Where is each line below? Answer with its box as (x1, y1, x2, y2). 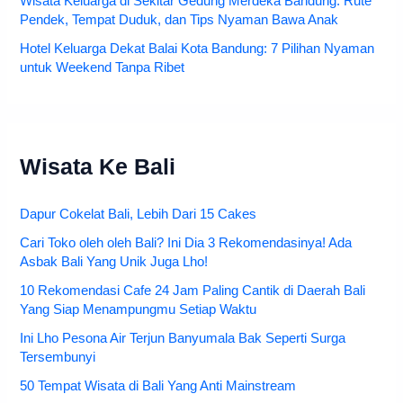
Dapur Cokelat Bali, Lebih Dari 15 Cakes (20, 207, 257, 222)
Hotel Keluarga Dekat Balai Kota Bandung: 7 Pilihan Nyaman (20, 41, 375, 57)
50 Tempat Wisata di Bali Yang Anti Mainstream (20, 379, 297, 394)
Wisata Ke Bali (20, 154, 176, 179)
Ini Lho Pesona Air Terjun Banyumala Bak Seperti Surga (20, 331, 346, 346)
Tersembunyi (20, 350, 96, 365)
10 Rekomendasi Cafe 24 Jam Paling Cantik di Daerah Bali (20, 283, 366, 299)
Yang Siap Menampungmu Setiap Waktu (20, 302, 257, 318)
